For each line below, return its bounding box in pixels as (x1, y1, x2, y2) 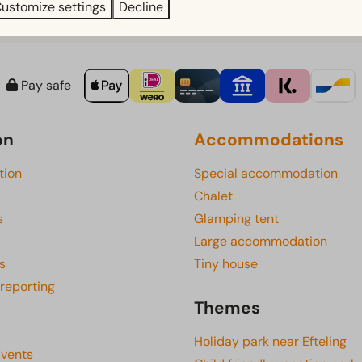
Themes (194, 297, 260, 319)
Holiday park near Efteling (194, 333, 347, 351)
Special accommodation (194, 165, 338, 183)
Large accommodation (194, 233, 327, 250)
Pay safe (18, 77, 71, 95)
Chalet (194, 187, 233, 205)
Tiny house (194, 255, 258, 273)
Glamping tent (194, 210, 279, 228)
